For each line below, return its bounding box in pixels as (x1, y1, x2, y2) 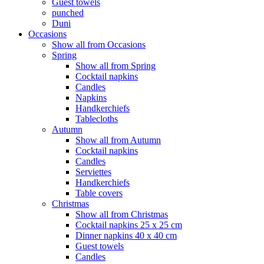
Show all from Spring (75, 60, 156, 71)
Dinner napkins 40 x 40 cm (75, 230, 177, 240)
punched (52, 7, 84, 18)
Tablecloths (75, 113, 118, 124)
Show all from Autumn (75, 134, 161, 145)
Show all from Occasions (52, 39, 146, 49)
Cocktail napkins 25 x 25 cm (75, 219, 182, 230)
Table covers (75, 187, 123, 198)
